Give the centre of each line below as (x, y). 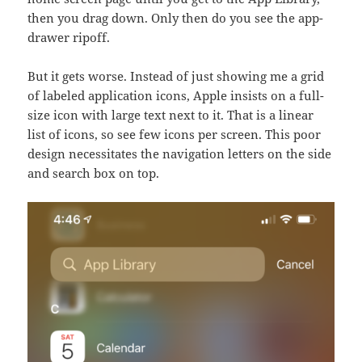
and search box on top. (94, 173)
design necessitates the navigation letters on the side (180, 154)
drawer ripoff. (69, 38)
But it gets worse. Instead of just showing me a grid (176, 76)
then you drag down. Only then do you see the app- (176, 18)
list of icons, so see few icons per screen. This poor (175, 135)
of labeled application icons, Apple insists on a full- (176, 96)
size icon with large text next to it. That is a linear (171, 115)
